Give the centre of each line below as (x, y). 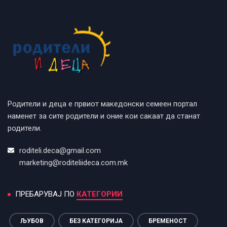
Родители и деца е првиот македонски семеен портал (102, 104)
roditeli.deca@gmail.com (60, 151)
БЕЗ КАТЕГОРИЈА (96, 221)
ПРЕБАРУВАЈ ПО (46, 194)
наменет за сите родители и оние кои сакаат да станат (104, 116)
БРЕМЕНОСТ (168, 221)
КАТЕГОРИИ (100, 194)
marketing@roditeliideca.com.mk (73, 163)
